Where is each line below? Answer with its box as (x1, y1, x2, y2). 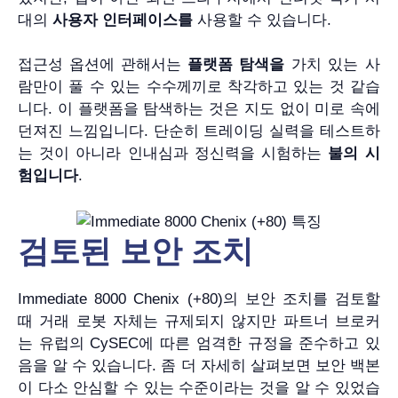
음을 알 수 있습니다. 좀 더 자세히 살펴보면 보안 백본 (18, 356, 380, 374)
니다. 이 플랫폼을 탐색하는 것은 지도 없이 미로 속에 (18, 100, 380, 118)
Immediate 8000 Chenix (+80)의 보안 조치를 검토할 (18, 290, 380, 307)
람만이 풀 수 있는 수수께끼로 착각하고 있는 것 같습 (18, 78, 380, 96)
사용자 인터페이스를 (52, 11, 193, 28)
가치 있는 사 (284, 56, 380, 74)
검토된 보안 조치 (18, 233, 253, 268)
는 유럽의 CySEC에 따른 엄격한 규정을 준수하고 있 (18, 334, 380, 352)
